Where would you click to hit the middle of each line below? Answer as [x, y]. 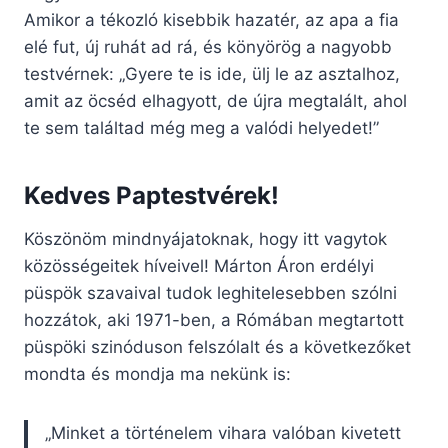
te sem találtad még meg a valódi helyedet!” [201, 128]
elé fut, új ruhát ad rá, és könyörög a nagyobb [208, 47]
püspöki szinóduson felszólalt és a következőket [217, 347]
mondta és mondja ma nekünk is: [157, 374]
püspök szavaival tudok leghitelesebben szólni [210, 293]
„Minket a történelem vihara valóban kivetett [223, 433]
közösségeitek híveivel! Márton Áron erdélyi [199, 266]
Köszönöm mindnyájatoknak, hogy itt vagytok [205, 239]
